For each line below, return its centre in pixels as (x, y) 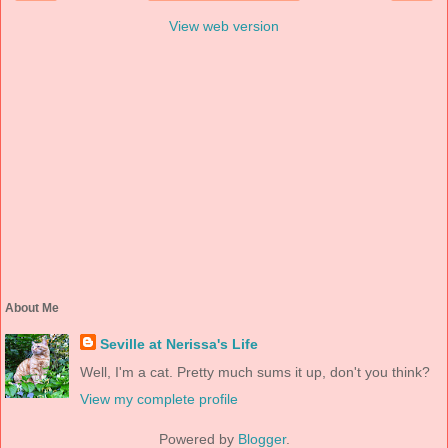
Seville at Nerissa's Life (178, 344)
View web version (224, 25)
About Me (32, 307)
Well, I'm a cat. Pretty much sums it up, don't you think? (254, 371)
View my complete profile (158, 398)
